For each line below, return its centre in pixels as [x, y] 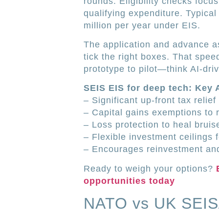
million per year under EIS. [142, 25]
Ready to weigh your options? [150, 168]
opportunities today [129, 181]
